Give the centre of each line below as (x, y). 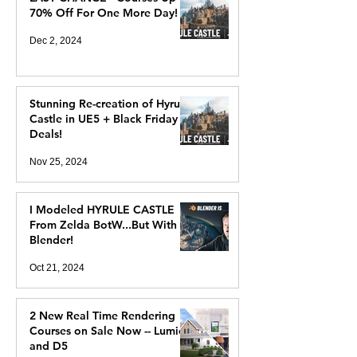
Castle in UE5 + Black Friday (104, 119)
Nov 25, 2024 (59, 162)
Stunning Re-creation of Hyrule (110, 104)
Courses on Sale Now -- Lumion (111, 331)
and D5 (49, 346)
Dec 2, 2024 (56, 41)
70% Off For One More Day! (104, 13)
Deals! (46, 134)
